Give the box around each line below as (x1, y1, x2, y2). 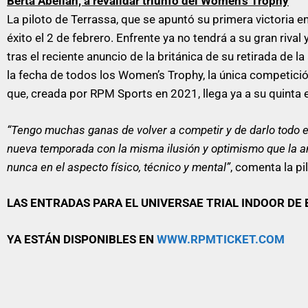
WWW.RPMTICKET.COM (157, 232, 285, 246)
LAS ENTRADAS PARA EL (7, 196, 141, 210)
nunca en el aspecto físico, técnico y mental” (7, 159, 230, 174)
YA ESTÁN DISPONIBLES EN (7, 232, 157, 246)
